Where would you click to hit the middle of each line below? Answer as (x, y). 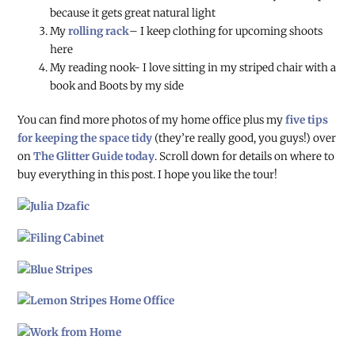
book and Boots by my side (116, 86)
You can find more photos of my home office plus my (152, 120)
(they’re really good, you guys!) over (244, 138)
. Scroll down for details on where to (245, 156)
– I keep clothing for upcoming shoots (225, 31)
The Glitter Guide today (94, 156)
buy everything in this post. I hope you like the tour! (148, 174)
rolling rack (98, 31)
